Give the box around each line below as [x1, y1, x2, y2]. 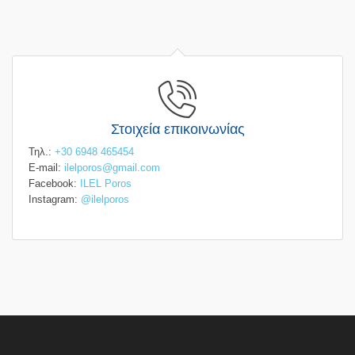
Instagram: [29, 193, 81, 205]
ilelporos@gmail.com [64, 162, 160, 174]
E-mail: [29, 162, 64, 174]
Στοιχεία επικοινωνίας [110, 121, 245, 137]
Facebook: [29, 177, 80, 189]
